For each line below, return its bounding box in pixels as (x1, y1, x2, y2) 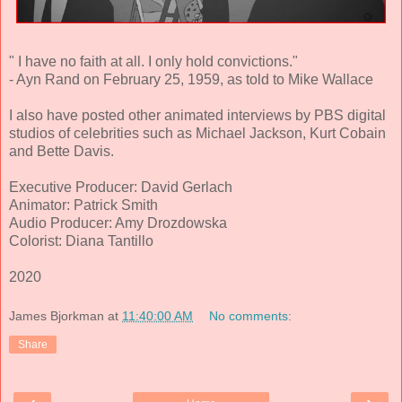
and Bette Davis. (9, 144, 114, 160)
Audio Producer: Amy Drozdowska (9, 215, 227, 232)
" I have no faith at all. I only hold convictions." (9, 54, 298, 70)
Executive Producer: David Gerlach (9, 179, 232, 196)
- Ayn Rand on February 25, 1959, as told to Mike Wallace (9, 72, 373, 88)
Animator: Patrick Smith (9, 197, 158, 214)
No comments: (209, 308, 293, 323)
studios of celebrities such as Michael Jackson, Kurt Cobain (9, 126, 386, 142)
